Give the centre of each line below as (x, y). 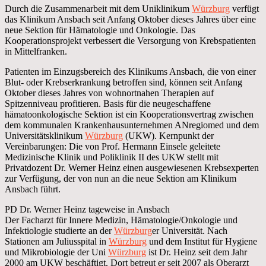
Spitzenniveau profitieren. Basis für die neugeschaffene (108, 103)
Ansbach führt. (33, 189)
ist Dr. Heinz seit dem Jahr (197, 252)
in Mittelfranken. (36, 51)
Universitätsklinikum (45, 135)
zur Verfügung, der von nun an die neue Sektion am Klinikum (121, 178)
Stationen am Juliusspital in (57, 241)
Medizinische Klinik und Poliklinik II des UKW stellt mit (112, 157)
